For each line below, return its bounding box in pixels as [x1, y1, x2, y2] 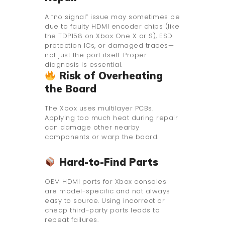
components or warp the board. [45, 132, 159, 142]
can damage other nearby [45, 122, 140, 132]
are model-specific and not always [45, 186, 170, 196]
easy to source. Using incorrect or [45, 195, 165, 205]
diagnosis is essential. [45, 59, 123, 69]
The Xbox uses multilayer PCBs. [45, 103, 153, 113]
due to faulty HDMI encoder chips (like [45, 21, 179, 31]
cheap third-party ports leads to [45, 205, 160, 215]
